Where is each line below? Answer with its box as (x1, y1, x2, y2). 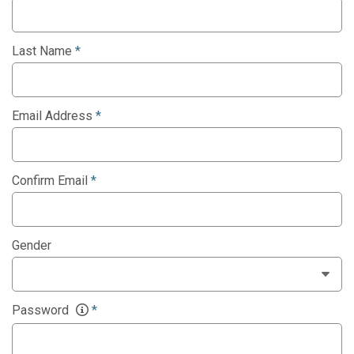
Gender (12, 238, 51, 253)
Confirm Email (12, 173, 91, 188)
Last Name (12, 43, 75, 58)
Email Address (12, 108, 96, 123)
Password (12, 303, 72, 318)
